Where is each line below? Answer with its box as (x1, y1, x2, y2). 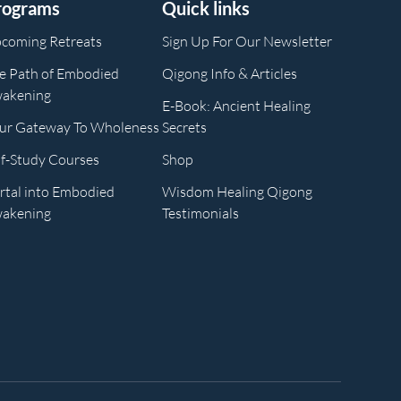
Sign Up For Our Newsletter (161, 31, 332, 50)
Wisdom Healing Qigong (161, 182, 312, 200)
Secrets (161, 117, 207, 136)
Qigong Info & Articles (161, 64, 297, 82)
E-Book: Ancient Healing (161, 96, 311, 115)
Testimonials (161, 203, 239, 222)
